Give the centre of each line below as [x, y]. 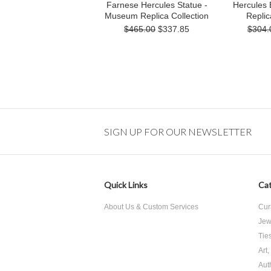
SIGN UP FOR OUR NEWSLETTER [178, 132]
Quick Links [126, 185]
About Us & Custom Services [151, 207]
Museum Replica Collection [157, 16]
